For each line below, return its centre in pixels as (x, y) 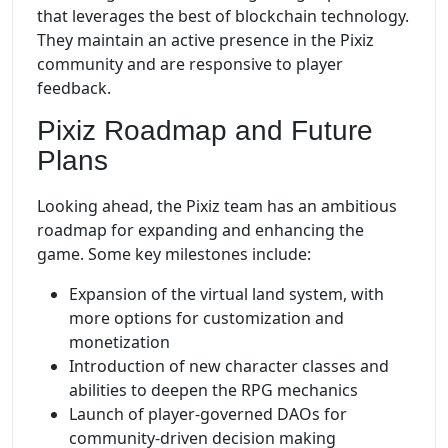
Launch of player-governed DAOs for (208, 414)
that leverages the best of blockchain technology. (223, 15)
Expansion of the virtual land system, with (226, 294)
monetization (119, 342)
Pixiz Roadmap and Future (205, 130)
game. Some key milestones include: (174, 254)
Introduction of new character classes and (229, 366)
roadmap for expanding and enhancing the (200, 230)
